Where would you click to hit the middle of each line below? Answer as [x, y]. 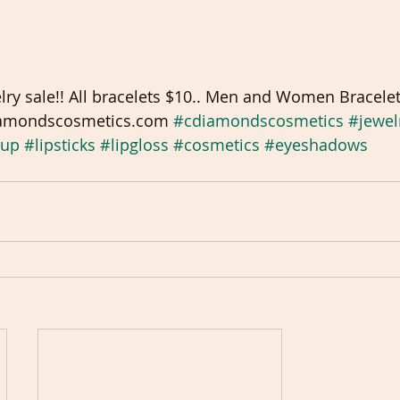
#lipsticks [60, 145]
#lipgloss [134, 145]
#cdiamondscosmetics [258, 121]
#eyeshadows [316, 145]
